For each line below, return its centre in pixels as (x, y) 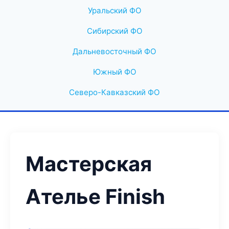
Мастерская (89, 164)
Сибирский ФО (114, 31)
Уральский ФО (114, 10)
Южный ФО (114, 72)
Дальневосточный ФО (114, 51)
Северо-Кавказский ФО (114, 92)
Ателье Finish (95, 197)
